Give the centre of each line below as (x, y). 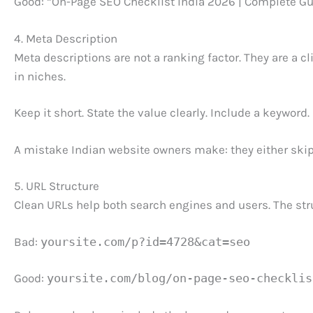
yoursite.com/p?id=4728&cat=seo (145, 241)
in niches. (40, 76)
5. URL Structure (57, 186)
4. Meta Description (66, 38)
